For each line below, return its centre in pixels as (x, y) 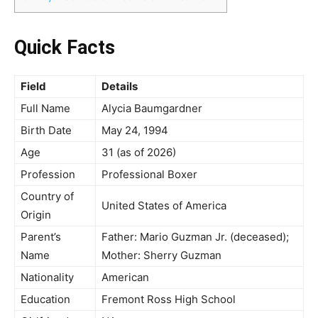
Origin (36, 215)
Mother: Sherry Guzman (161, 255)
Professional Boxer (149, 174)
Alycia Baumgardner (152, 108)
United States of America (164, 205)
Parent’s (41, 237)
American (125, 277)
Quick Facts (65, 48)
